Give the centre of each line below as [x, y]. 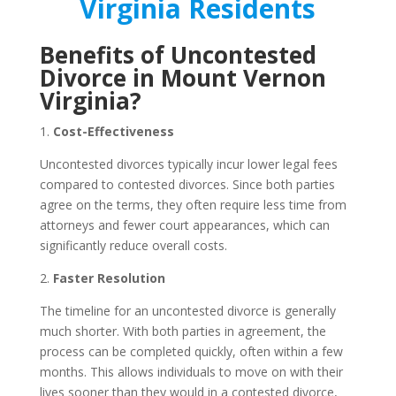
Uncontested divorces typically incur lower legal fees [188, 164]
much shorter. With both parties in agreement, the [183, 331]
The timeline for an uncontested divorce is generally [187, 311]
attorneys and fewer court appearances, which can [184, 225]
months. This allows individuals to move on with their [191, 372]
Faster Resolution [109, 278]
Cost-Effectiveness [113, 131]
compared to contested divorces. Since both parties [187, 184]
